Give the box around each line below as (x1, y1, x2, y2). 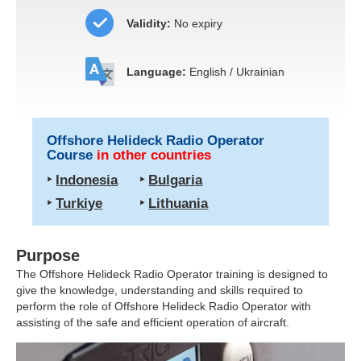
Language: (126, 64, 186, 78)
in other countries (97, 147, 212, 163)
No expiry (170, 16, 222, 30)
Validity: (126, 16, 171, 30)
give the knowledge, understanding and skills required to (16, 283, 303, 297)
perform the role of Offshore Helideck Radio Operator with (16, 299, 311, 313)
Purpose (16, 246, 80, 264)
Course (47, 147, 98, 163)
